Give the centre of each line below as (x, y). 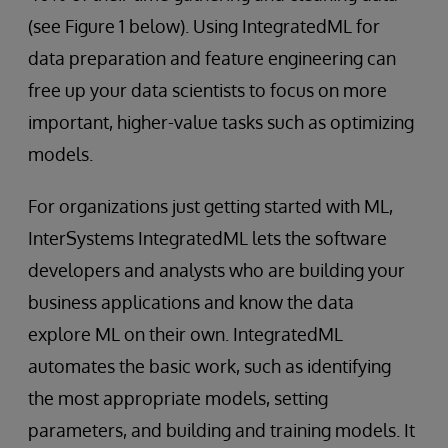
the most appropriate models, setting (178, 398)
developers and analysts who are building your (216, 270)
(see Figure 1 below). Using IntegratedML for (204, 26)
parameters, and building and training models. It (221, 430)
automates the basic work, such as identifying (209, 366)
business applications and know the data (191, 302)
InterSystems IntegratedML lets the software (207, 238)
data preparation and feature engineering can (212, 58)
